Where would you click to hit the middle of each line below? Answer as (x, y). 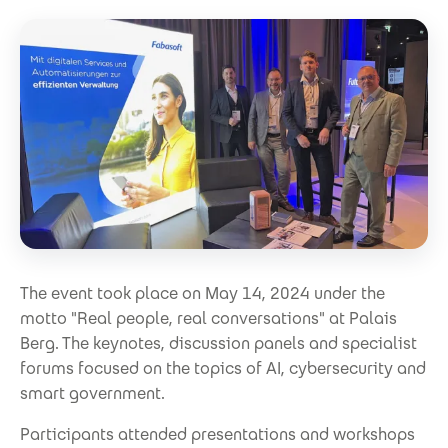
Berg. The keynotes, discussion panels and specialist (218, 343)
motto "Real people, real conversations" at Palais (208, 318)
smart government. (92, 393)
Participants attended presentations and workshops (217, 434)
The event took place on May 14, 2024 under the (202, 293)
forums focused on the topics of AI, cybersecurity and (223, 368)
